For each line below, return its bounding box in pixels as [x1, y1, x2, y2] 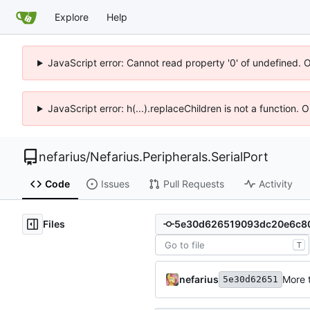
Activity [258, 178, 293, 190]
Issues [100, 178, 129, 190]
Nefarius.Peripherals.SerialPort [90, 149, 268, 164]
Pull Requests [163, 178, 224, 190]
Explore [55, 10, 89, 23]
